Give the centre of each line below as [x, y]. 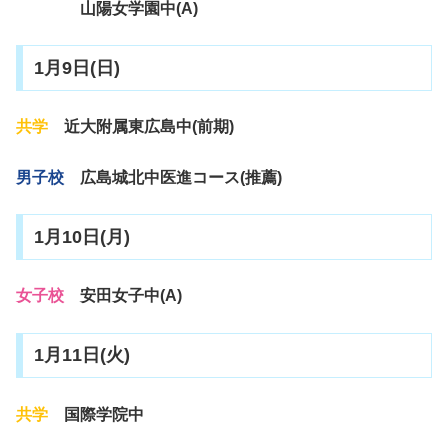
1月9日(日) [76, 68]
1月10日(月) [81, 237]
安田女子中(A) [123, 296]
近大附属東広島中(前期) [149, 127]
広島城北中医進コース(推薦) [173, 177]
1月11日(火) [81, 355]
